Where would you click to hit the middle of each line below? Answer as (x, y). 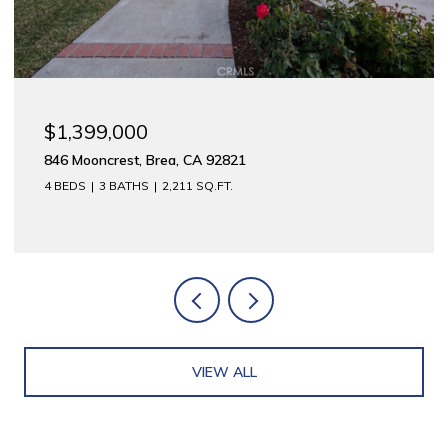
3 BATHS (124, 185)
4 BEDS (65, 185)
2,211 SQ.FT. (197, 185)
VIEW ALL (224, 372)
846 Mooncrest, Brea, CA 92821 (145, 160)
